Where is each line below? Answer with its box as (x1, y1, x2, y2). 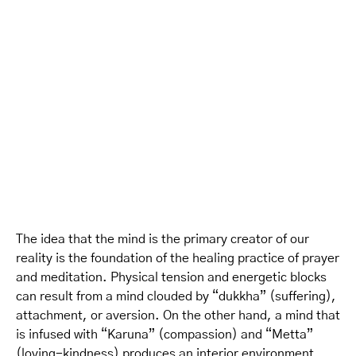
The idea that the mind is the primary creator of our (16, 233, 309, 246)
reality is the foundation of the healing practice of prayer (16, 252, 339, 265)
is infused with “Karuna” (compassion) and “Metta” (16, 328, 313, 341)
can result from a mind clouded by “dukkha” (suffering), (16, 290, 336, 303)
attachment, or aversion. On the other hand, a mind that (16, 309, 340, 322)
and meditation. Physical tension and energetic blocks (16, 271, 327, 284)
